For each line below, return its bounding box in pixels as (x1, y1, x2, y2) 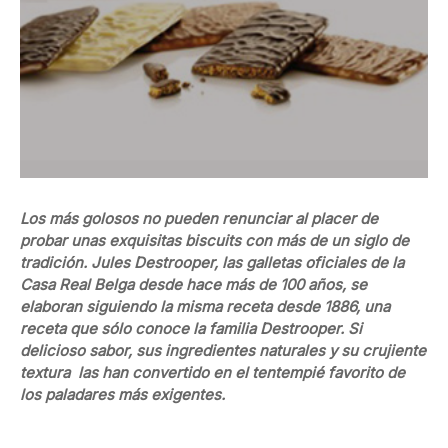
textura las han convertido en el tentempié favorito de (20, 363, 405, 383)
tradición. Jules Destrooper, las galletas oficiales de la (20, 253, 404, 273)
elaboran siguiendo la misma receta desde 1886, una (20, 297, 390, 317)
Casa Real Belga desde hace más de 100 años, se (20, 275, 367, 295)
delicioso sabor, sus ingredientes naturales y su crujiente (20, 341, 426, 361)
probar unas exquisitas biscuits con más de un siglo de (20, 231, 409, 251)
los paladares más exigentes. (20, 385, 225, 405)
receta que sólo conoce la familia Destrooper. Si (20, 319, 362, 339)
